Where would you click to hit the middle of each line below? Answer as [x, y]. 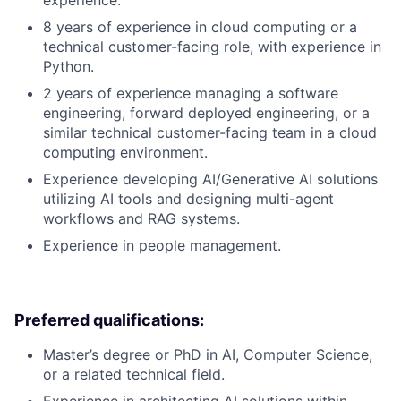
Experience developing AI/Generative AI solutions [210, 179]
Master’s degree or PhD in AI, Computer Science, [208, 355]
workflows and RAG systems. [141, 219]
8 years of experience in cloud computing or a [200, 27]
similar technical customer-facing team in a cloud [210, 133]
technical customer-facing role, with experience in [212, 47]
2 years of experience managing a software [191, 94]
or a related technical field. [134, 375]
